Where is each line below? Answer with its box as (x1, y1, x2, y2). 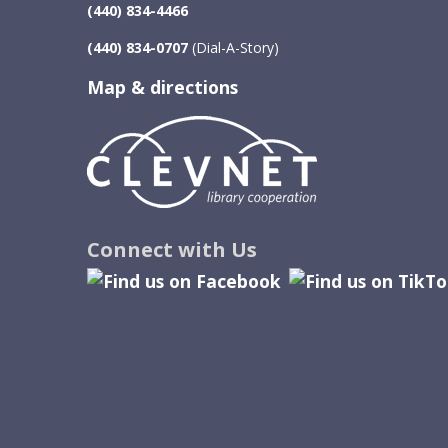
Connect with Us (87, 235, 257, 263)
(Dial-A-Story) (188, 38, 279, 57)
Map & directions (87, 75, 238, 99)
